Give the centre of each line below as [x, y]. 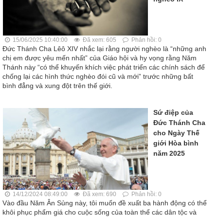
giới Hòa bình [176, 143]
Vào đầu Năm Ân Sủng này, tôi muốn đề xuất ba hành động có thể [105, 203]
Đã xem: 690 [99, 194]
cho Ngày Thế [176, 133]
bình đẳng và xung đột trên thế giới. [57, 86]
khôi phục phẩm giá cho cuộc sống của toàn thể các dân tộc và [100, 212]
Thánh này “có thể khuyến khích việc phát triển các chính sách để [104, 67]
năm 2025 [169, 154]
